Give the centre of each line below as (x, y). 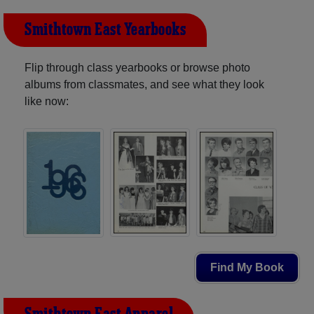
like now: (47, 101)
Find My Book (247, 268)
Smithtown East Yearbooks (105, 30)
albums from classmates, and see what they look (144, 84)
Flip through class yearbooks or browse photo (137, 67)
